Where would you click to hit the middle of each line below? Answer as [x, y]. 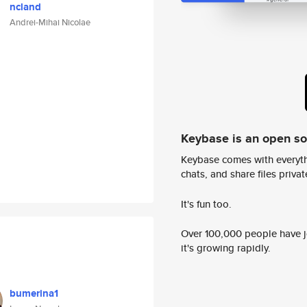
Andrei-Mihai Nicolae [50, 22]
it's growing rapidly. [226, 248]
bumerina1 [34, 293]
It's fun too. [206, 204]
